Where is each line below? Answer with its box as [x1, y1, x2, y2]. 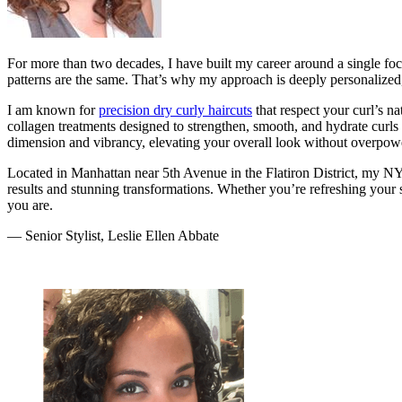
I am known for [7, 102, 99, 118]
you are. [7, 197, 53, 213]
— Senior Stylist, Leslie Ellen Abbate [7, 228, 219, 243]
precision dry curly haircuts [99, 102, 252, 118]
